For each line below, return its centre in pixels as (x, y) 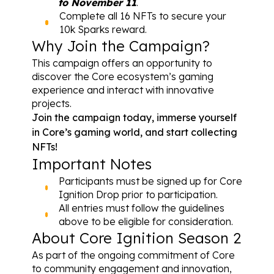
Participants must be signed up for (139, 181)
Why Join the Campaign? (120, 46)
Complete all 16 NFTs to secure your (143, 16)
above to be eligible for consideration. (146, 221)
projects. (51, 103)
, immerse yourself (194, 117)
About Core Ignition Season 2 (136, 238)
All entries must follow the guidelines (141, 208)
